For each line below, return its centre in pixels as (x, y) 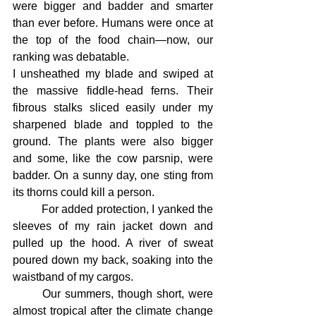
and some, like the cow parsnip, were (113, 158)
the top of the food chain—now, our (113, 40)
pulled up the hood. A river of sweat (113, 243)
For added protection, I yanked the (27, 209)
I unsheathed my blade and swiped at (113, 74)
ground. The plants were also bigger (113, 141)
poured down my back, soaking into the (113, 260)
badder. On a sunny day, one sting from (113, 175)
